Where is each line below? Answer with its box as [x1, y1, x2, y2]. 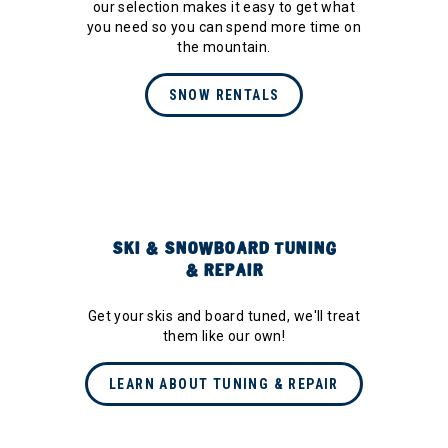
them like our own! [162, 328, 286, 345]
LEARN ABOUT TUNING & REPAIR [109, 376, 339, 393]
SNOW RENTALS [168, 87, 280, 104]
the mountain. [177, 39, 271, 56]
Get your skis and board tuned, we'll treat [87, 308, 361, 325]
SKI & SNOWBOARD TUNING [111, 238, 337, 260]
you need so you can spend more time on [87, 19, 361, 36]
